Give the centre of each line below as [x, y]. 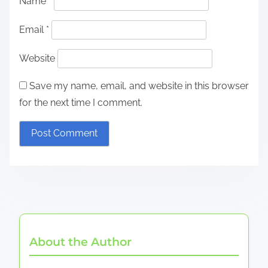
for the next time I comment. [81, 102]
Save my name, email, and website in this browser [139, 86]
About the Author [80, 241]
